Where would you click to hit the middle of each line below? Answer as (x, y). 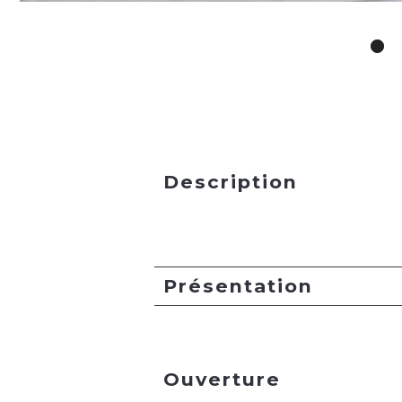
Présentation (238, 286)
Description (231, 182)
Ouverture (222, 380)
